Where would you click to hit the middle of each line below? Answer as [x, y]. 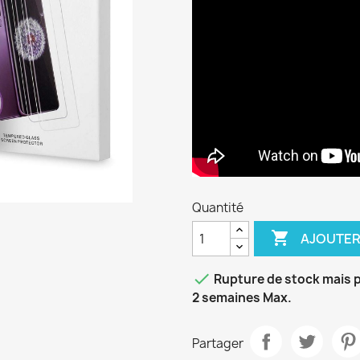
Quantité [218, 208]
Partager [218, 343]
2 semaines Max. [242, 298]
